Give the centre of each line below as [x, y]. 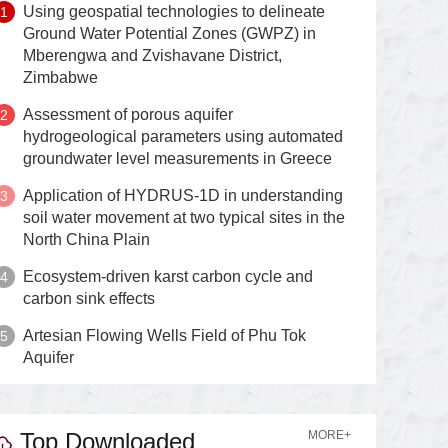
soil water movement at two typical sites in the [184, 218]
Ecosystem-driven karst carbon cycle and [168, 277]
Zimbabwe [61, 78]
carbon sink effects [89, 299]
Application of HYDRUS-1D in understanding [183, 196]
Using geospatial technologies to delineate [174, 12]
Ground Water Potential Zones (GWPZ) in [170, 34]
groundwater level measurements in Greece [178, 159]
